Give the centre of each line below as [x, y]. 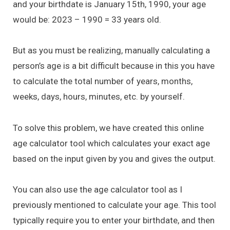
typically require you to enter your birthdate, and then [114, 221]
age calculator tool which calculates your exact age [111, 143]
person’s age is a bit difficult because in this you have [114, 66]
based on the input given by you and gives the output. [114, 158]
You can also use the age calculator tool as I [98, 190]
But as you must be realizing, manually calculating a [111, 51]
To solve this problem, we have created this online [108, 128]
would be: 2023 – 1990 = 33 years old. [87, 19]
